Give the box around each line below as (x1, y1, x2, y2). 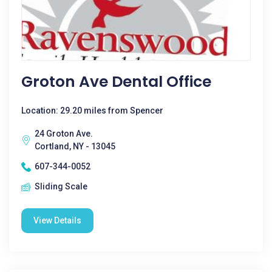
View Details (33, 216, 81, 225)
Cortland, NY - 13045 (35, 141, 115, 151)
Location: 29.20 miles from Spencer (21, 106, 163, 115)
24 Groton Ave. (35, 129, 93, 138)
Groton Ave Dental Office (21, 71, 211, 92)
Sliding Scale (35, 182, 87, 191)
